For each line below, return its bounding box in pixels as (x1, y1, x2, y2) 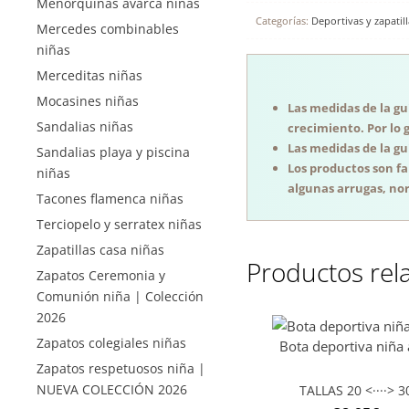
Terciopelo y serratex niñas (37, 215, 202, 233)
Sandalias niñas (37, 118, 133, 135)
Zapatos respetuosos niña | (37, 360, 205, 377)
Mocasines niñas (37, 92, 139, 110)
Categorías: (255, 14, 311, 28)
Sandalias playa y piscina (37, 143, 190, 161)
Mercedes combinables (37, 20, 179, 37)
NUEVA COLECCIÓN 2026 (37, 381, 187, 398)
